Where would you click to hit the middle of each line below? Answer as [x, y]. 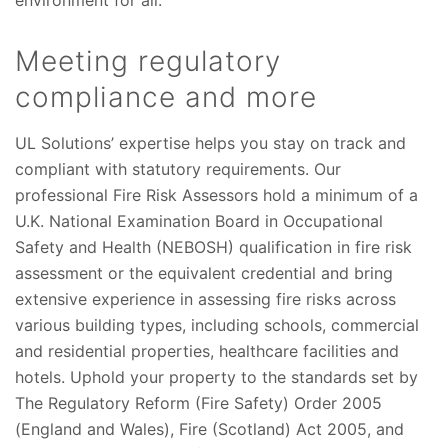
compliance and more [166, 97]
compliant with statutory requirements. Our [178, 169]
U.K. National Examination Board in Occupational [199, 221]
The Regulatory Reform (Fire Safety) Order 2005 [198, 403]
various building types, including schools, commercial [217, 325]
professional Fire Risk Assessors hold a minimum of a [216, 195]
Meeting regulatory [148, 61]
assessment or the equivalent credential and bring [204, 273]
